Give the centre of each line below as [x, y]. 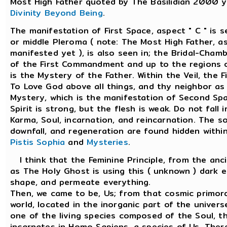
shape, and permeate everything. [81, 182]
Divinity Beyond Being [56, 13]
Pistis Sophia [38, 142]
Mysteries [107, 142]
